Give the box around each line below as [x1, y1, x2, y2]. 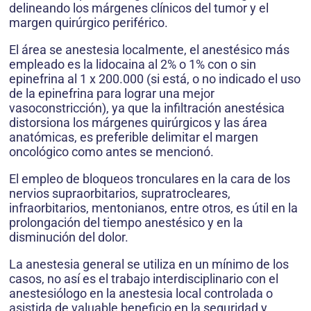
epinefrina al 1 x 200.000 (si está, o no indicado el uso [9, 72, 301, 86]
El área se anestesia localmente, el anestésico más [9, 42, 289, 57]
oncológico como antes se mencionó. [9, 144, 214, 159]
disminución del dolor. [9, 230, 128, 244]
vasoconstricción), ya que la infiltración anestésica [9, 101, 285, 115]
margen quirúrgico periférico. [9, 15, 168, 30]
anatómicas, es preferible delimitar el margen [9, 130, 258, 144]
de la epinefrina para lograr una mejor [9, 86, 215, 101]
